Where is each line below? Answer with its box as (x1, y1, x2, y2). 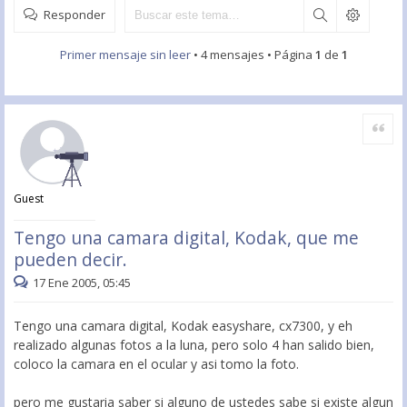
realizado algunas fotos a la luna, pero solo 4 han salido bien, (14, 335, 374, 353)
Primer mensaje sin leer (59, 46, 191, 63)
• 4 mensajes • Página (190, 46, 315, 63)
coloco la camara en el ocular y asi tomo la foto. (14, 354, 299, 372)
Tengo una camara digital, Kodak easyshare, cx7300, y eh (14, 316, 352, 334)
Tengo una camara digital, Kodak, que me (14, 225, 359, 250)
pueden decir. (14, 247, 127, 272)
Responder (44, 8, 105, 20)
